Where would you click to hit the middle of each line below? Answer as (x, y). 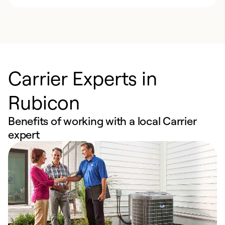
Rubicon (44, 102)
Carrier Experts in (83, 78)
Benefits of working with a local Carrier (102, 121)
